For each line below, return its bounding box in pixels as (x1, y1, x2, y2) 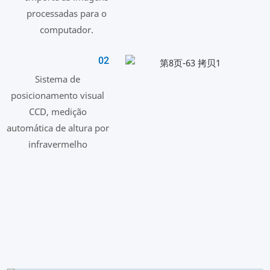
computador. (40, 23, 94, 36)
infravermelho (28, 137, 87, 150)
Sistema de (35, 72, 81, 85)
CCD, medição (28, 105, 87, 118)
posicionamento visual (11, 89, 105, 101)
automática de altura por (6, 121, 109, 134)
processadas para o (27, 7, 107, 19)
